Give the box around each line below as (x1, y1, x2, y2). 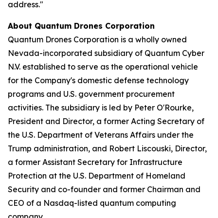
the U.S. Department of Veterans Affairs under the (8, 130, 194, 140)
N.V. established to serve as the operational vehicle (8, 62, 198, 72)
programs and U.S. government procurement (8, 89, 175, 99)
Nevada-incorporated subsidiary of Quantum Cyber (8, 48, 204, 58)
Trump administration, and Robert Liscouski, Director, (8, 144, 207, 153)
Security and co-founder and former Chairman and (8, 184, 200, 194)
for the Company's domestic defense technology (8, 75, 189, 85)
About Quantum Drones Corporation (8, 21, 155, 31)
